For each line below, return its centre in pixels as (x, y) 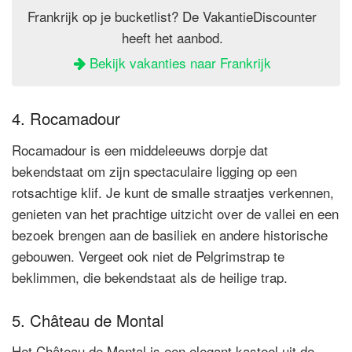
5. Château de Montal (88, 320)
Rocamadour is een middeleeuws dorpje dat (140, 149)
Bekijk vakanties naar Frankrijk (178, 63)
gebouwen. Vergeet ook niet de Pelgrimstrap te (148, 255)
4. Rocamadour (66, 119)
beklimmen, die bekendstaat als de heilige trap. (150, 277)
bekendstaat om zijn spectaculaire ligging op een (154, 170)
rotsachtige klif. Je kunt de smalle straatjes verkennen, (173, 192)
